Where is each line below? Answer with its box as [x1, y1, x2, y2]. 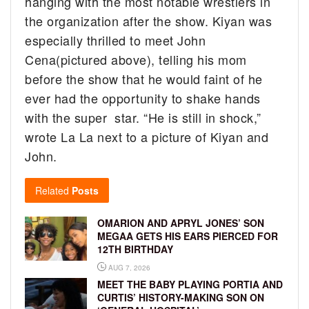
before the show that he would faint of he [25, 69, 263, 88]
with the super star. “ [25, 108, 148, 126]
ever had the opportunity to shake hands [25, 88, 261, 107]
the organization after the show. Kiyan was [25, 11, 272, 30]
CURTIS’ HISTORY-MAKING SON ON [97, 290, 264, 304]
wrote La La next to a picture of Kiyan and [25, 127, 269, 146]
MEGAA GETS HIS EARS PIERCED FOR [97, 228, 278, 243]
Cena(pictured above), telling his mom [25, 50, 247, 68]
